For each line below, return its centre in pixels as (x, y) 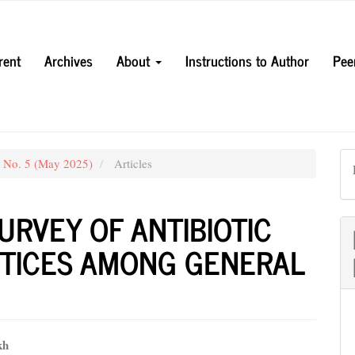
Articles (132, 163)
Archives (69, 60)
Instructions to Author (247, 60)
